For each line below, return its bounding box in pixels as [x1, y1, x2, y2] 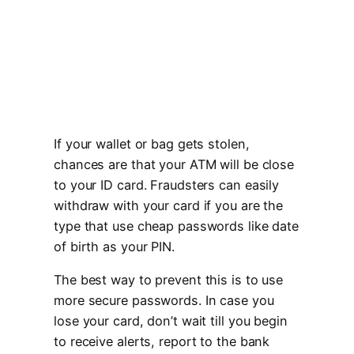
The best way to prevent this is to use [54, 272, 284, 288]
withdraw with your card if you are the [54, 198, 284, 213]
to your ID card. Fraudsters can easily [54, 177, 280, 193]
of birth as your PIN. [54, 239, 175, 254]
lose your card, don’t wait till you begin [54, 313, 288, 330]
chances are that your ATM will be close [54, 156, 295, 172]
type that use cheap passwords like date [54, 218, 299, 234]
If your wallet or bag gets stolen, [54, 136, 250, 152]
